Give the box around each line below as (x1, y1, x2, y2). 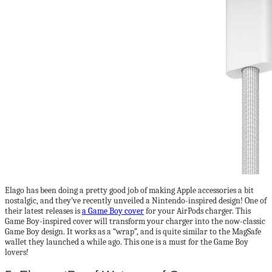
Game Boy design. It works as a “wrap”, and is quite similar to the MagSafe (5, 226, 261, 237)
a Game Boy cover (82, 205, 144, 216)
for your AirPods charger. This (144, 205, 251, 216)
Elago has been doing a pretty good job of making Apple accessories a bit (5, 185, 254, 195)
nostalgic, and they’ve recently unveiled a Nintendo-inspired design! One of (5, 195, 267, 206)
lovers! (5, 246, 29, 257)
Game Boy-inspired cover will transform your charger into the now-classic (5, 216, 265, 226)
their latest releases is (5, 205, 82, 216)
